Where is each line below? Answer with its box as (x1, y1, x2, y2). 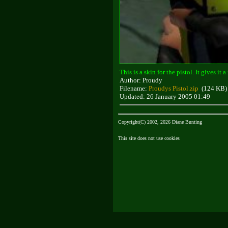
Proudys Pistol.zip (149, 84, 198, 92)
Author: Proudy (120, 76, 162, 84)
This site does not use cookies (118, 135, 180, 141)
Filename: (120, 84, 149, 92)
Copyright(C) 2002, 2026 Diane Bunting (118, 119, 202, 125)
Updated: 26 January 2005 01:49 (120, 93, 210, 100)
